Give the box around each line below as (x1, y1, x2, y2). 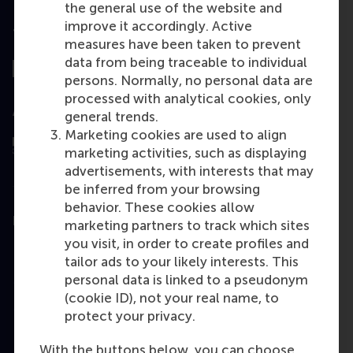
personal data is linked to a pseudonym (65, 272, 308, 288)
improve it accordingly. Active (65, 18, 252, 35)
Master (13, 271, 56, 288)
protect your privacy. (65, 308, 195, 325)
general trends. (65, 109, 158, 125)
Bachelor (13, 244, 69, 261)
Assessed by (13, 104, 89, 120)
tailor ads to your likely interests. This (65, 254, 299, 270)
